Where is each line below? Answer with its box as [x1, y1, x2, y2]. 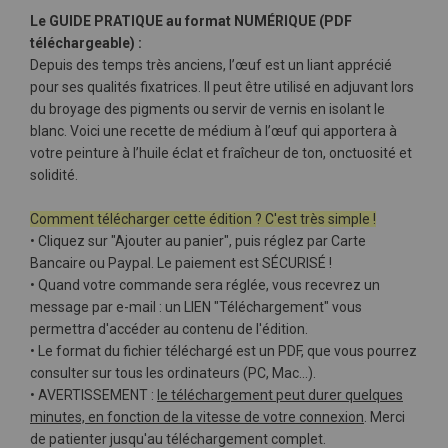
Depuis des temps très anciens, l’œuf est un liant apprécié [30, 57, 392, 73]
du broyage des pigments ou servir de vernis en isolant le [30, 101, 385, 117]
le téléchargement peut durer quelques [157, 387, 403, 403]
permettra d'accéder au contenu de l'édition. [30, 321, 308, 337]
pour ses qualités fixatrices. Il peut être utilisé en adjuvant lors [30, 79, 414, 95]
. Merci [364, 409, 405, 425]
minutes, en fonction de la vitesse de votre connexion [30, 409, 364, 425]
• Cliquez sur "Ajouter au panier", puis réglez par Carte [30, 233, 366, 249]
